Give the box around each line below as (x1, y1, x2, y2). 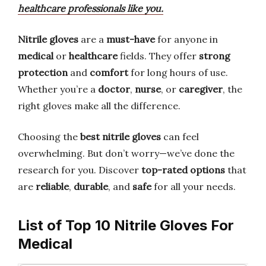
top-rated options (141, 164, 225, 176)
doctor (98, 83, 130, 95)
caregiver (179, 83, 223, 95)
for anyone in (155, 33, 218, 45)
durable (74, 180, 108, 192)
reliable (36, 180, 69, 192)
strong (199, 50, 230, 62)
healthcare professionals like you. (18, 2, 163, 14)
